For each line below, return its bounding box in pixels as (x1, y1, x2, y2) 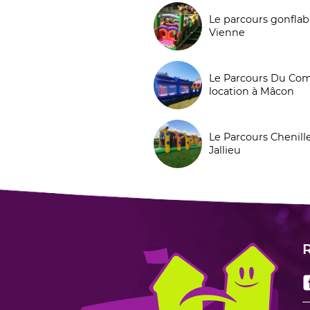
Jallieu (209, 143, 241, 156)
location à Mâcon (209, 84, 294, 98)
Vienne (209, 26, 245, 39)
